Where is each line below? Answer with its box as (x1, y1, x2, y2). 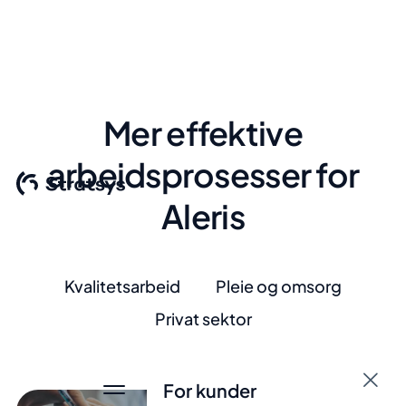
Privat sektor (154, 308, 252, 329)
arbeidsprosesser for (46, 154, 360, 195)
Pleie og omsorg (216, 275, 342, 296)
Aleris (161, 196, 245, 237)
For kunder (162, 379, 256, 401)
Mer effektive (103, 112, 303, 153)
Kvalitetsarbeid (64, 275, 180, 296)
